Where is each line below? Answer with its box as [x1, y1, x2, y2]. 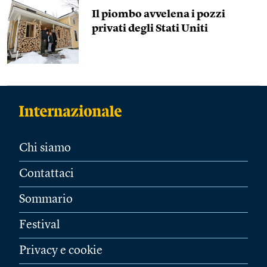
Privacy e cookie [19, 245, 103, 257]
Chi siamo [19, 142, 71, 154]
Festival [19, 219, 60, 231]
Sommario [19, 194, 73, 206]
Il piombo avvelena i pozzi [92, 9, 225, 20]
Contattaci [19, 168, 74, 180]
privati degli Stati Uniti [92, 23, 208, 34]
